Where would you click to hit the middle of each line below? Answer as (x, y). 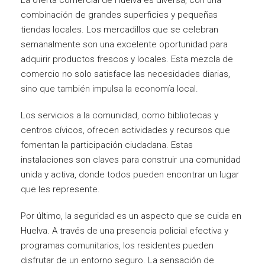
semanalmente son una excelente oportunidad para (124, 44)
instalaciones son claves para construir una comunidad (131, 159)
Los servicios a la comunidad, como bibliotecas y (119, 115)
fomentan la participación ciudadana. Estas (107, 145)
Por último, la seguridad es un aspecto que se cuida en (131, 216)
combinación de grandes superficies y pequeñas (119, 14)
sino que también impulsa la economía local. (109, 88)
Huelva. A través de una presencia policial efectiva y (125, 230)
